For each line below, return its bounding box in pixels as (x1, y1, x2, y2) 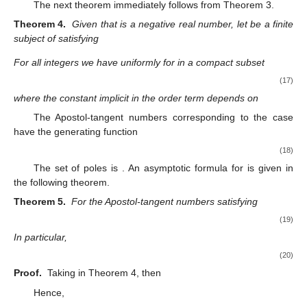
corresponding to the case (172, 112, 293, 123)
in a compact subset (177, 57, 265, 69)
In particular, (14, 232, 67, 243)
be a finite (250, 18, 294, 29)
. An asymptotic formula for (122, 162, 248, 173)
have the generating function (14, 126, 138, 138)
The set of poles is (33, 162, 123, 173)
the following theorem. (14, 176, 110, 188)
